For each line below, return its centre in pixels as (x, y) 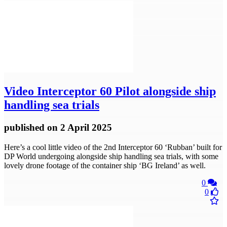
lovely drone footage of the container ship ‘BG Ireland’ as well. (105, 165)
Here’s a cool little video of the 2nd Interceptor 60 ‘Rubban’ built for (113, 147)
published (26, 128)
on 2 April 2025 (80, 128)
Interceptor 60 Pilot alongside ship (125, 91)
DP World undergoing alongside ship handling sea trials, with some (111, 156)
